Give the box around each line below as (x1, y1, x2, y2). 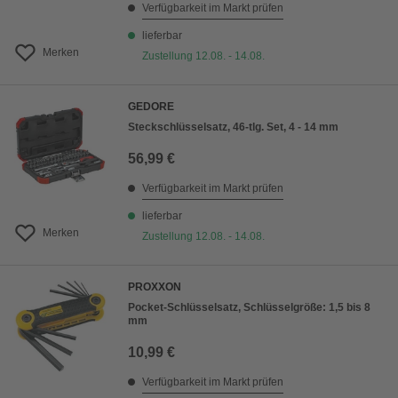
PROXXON (128, 281, 181, 294)
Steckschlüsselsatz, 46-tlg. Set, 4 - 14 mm (128, 121, 338, 134)
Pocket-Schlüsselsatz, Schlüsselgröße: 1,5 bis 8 (128, 301, 370, 314)
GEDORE (128, 100, 174, 114)
